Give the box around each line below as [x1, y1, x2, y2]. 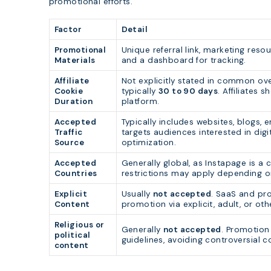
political [54, 230, 91, 241]
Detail [121, 24, 148, 35]
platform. [121, 96, 160, 107]
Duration [54, 96, 93, 107]
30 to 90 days [158, 86, 218, 97]
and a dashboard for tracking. [121, 55, 246, 66]
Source [54, 137, 85, 148]
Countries [54, 168, 97, 179]
